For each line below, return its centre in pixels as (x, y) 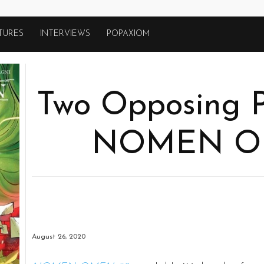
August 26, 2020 (58, 237)
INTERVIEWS (65, 34)
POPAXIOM (128, 34)
